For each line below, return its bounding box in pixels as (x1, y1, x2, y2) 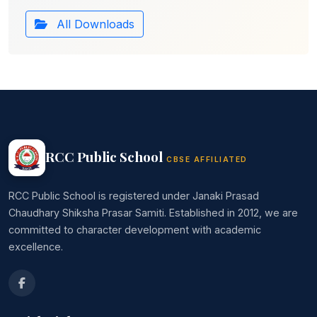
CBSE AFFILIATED (166, 154, 248, 164)
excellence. (8, 241, 63, 253)
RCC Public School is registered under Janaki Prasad (8, 190, 259, 202)
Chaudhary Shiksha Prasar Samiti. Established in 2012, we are (8, 207, 298, 219)
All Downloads (53, 17, 134, 32)
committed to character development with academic (8, 224, 261, 236)
